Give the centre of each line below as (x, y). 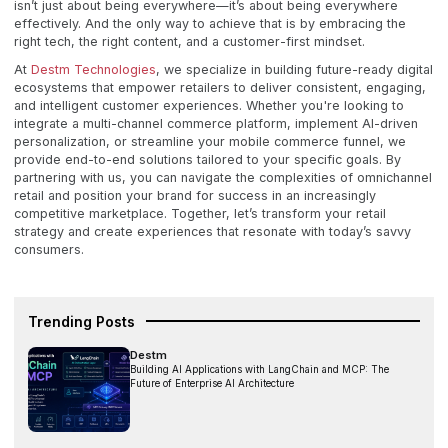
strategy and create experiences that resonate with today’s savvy (212, 232)
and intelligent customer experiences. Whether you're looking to (209, 106)
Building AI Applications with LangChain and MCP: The (259, 370)
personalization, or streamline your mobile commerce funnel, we (210, 142)
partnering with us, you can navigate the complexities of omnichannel (223, 178)
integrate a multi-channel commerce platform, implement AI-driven (216, 124)
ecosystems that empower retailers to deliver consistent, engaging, (220, 88)
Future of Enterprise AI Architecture (212, 384)
